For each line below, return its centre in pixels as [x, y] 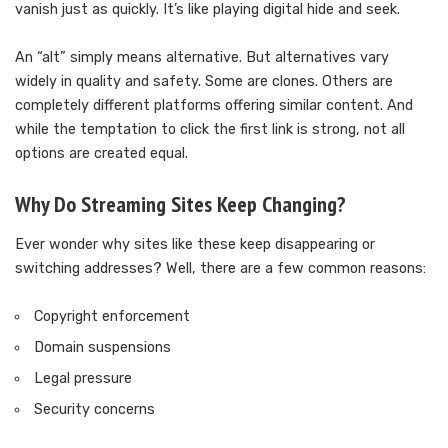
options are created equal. [101, 153]
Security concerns [95, 410]
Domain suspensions [103, 348]
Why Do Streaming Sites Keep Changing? [180, 203]
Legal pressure [83, 379]
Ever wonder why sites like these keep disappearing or [195, 245]
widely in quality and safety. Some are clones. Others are [204, 81]
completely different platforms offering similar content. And [214, 105]
